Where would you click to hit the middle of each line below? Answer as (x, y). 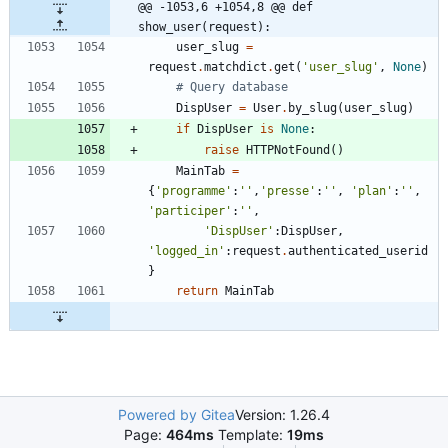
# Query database (232, 87)
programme (193, 191)
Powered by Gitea (176, 415)
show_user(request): (204, 27)
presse (288, 191)
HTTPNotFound (288, 150)
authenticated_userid (358, 251)
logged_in (186, 251)
